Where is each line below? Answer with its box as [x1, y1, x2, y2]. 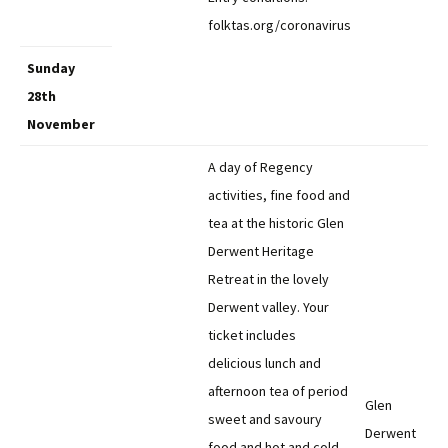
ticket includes [208, 326, 296, 344]
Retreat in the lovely [208, 270, 329, 288]
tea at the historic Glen [208, 214, 344, 232]
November [27, 115, 95, 133]
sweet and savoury [208, 410, 322, 428]
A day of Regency [208, 158, 313, 176]
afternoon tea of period [208, 382, 348, 400]
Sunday [27, 59, 75, 77]
